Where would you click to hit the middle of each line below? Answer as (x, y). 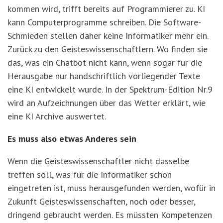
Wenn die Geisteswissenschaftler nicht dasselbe (98, 161)
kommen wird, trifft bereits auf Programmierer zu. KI (106, 9)
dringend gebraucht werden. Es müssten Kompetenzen (110, 215)
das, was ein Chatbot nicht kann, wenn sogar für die (105, 63)
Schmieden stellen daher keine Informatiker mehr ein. (108, 36)
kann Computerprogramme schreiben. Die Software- (104, 22)
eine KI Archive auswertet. (58, 116)
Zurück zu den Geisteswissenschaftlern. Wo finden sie (108, 49)
